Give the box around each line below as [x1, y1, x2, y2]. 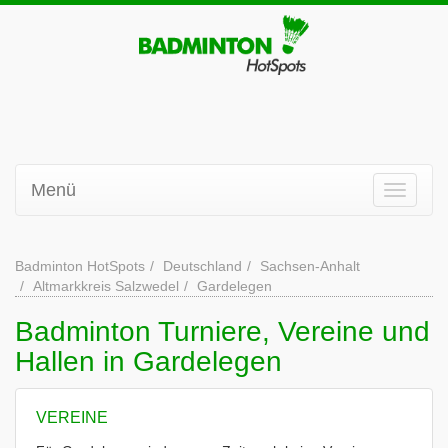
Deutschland [163, 258, 242, 274]
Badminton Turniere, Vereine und [15, 316, 430, 347]
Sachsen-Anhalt [260, 258, 360, 274]
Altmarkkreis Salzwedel [33, 278, 179, 294]
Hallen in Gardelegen [15, 346, 282, 377]
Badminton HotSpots [15, 258, 145, 274]
